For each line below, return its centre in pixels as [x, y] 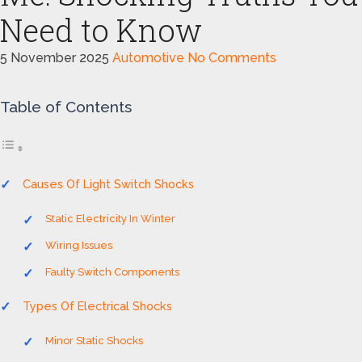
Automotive [148, 58]
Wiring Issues [79, 245]
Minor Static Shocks [94, 341]
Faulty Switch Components [112, 272]
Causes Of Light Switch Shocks [108, 184]
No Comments [232, 58]
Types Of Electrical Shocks [97, 306]
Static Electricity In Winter [110, 219]
